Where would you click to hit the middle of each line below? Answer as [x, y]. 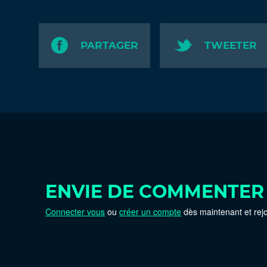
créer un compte [150, 211]
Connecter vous [75, 211]
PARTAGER [110, 46]
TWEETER [230, 46]
